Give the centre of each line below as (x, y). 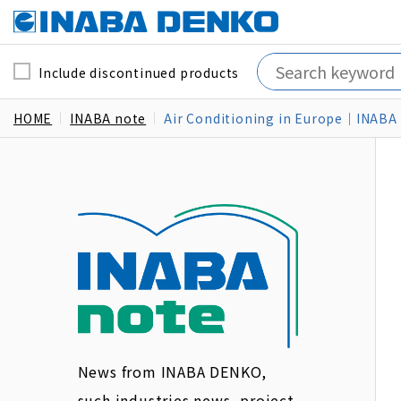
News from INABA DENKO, (172, 371)
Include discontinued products (139, 73)
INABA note (108, 118)
